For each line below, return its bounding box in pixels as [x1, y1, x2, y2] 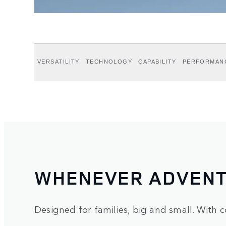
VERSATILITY [37, 59, 80, 65]
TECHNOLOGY [85, 59, 133, 65]
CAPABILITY [138, 59, 177, 65]
